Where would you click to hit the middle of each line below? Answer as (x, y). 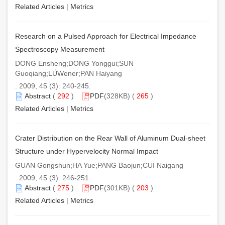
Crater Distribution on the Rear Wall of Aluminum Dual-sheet (110, 138)
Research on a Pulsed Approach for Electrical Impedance (106, 36)
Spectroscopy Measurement (60, 49)
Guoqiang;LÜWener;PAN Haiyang (69, 73)
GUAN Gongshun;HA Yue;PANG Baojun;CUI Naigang (99, 165)
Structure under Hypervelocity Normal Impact (87, 151)
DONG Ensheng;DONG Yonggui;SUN (74, 63)
